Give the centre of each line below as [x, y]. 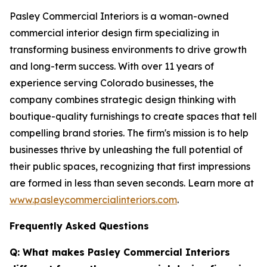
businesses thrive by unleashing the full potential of [126, 150]
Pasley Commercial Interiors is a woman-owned [119, 16]
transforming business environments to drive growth [128, 50]
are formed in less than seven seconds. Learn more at [132, 183]
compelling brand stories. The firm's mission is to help [129, 133]
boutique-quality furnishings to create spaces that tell [133, 117]
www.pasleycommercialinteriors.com [93, 200]
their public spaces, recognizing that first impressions [130, 167]
